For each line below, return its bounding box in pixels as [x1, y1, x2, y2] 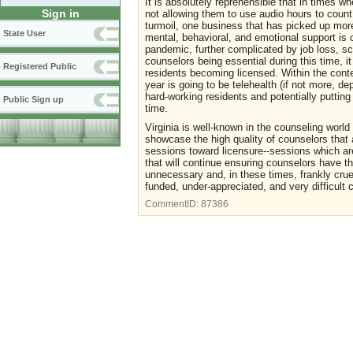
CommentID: [145, 199, 201, 209]
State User [3, 28, 46, 39]
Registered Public [3, 61, 76, 72]
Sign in [41, 7, 80, 20]
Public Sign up [3, 95, 64, 105]
